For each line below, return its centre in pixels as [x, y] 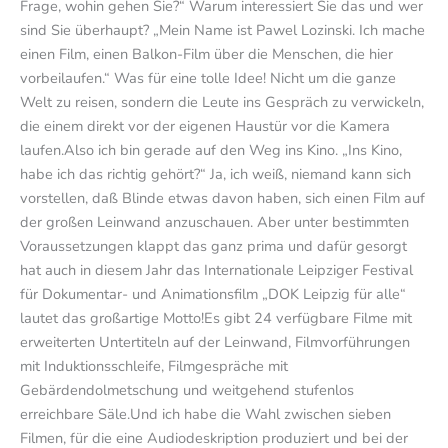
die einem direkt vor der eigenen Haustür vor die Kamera [205, 126]
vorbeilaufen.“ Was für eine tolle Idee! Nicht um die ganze [208, 78]
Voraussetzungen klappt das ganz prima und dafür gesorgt [213, 246]
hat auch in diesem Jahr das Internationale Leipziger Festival [216, 270]
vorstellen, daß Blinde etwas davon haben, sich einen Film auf [222, 198]
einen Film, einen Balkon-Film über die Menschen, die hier [206, 54]
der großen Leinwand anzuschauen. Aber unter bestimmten [214, 222]
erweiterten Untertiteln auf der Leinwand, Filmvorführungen [215, 342]
